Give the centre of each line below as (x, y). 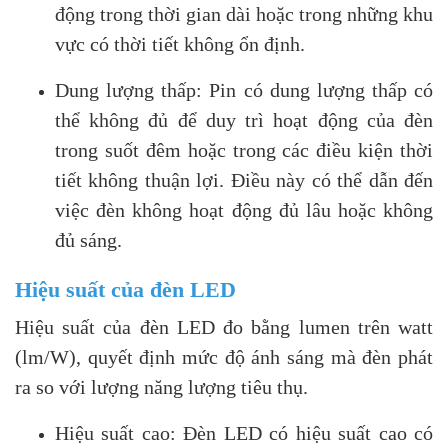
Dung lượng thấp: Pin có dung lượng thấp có (244, 89)
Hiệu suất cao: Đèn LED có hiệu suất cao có (244, 432)
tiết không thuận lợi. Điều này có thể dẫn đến (244, 179)
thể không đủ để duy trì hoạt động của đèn (244, 119)
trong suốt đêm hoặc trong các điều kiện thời (244, 149)
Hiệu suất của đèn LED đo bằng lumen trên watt (224, 326)
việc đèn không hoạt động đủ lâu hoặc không (244, 209)
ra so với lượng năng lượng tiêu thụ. (161, 386)
